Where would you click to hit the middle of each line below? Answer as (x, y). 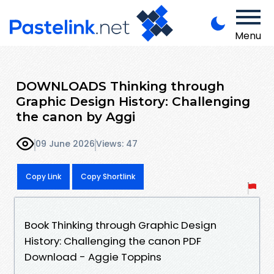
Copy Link (43, 176)
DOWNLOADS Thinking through (120, 86)
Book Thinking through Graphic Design (120, 225)
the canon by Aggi (76, 116)
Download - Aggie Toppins (93, 257)
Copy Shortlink (108, 176)
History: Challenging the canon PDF (113, 241)
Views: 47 (117, 144)
